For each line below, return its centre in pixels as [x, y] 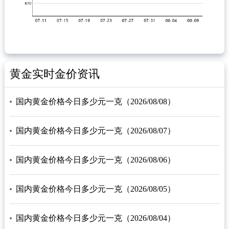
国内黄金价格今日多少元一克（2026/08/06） [95, 160]
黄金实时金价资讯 [54, 74]
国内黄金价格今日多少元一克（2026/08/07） [95, 131]
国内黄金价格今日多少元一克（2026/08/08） [95, 102]
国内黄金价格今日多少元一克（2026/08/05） [95, 189]
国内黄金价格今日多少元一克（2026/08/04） [95, 218]
